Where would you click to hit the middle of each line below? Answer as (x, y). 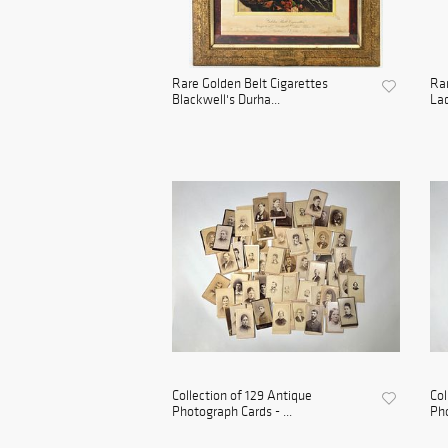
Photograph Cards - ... (232, 412)
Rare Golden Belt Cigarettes (250, 84)
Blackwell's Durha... (226, 100)
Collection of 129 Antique (242, 396)
